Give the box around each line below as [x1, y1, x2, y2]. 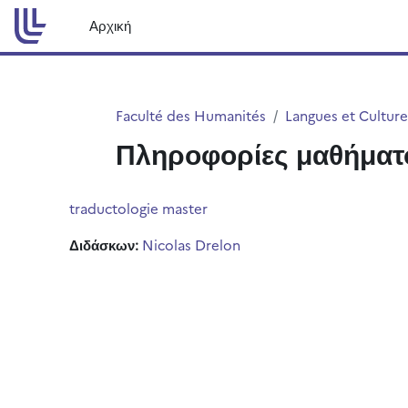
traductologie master [69, 199, 208, 218]
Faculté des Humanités [116, 106, 266, 125]
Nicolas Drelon [142, 235, 240, 254]
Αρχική [89, 15, 132, 35]
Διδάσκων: [69, 235, 142, 254]
